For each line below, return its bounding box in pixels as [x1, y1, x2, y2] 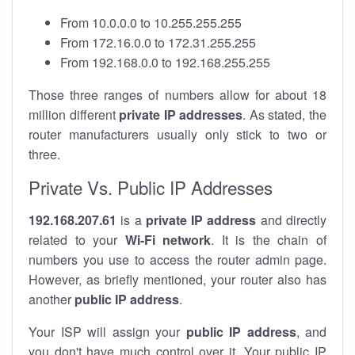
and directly [256, 211, 327, 229]
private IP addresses [119, 105, 243, 124]
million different [29, 105, 120, 124]
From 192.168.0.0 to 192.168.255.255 [60, 53, 270, 71]
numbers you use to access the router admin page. [29, 250, 326, 269]
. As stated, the [242, 105, 327, 124]
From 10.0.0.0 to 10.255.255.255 [60, 13, 242, 32]
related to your [29, 231, 125, 249]
